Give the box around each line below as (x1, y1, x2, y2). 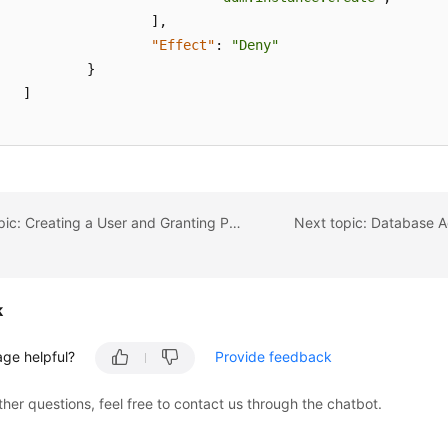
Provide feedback (215, 348, 333, 365)
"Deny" (231, 37, 280, 53)
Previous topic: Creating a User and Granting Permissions (229, 213, 242, 231)
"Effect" (151, 37, 216, 53)
